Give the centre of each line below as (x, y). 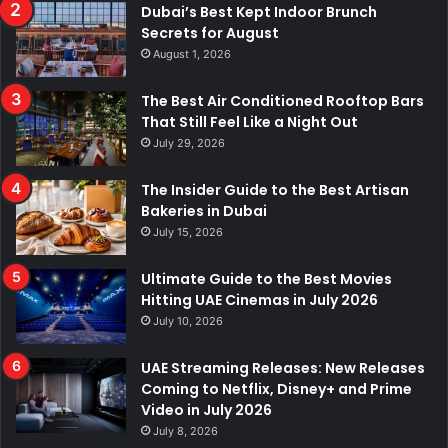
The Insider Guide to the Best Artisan (275, 190)
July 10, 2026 (188, 321)
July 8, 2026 (185, 431)
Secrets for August (210, 33)
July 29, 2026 (189, 143)
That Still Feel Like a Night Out (249, 122)
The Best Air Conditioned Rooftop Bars (282, 101)
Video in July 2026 (206, 410)
